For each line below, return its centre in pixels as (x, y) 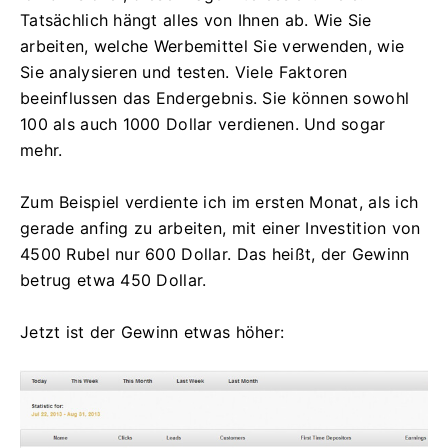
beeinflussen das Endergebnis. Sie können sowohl (215, 97)
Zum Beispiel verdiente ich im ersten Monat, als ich (219, 201)
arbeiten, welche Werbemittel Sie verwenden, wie (212, 45)
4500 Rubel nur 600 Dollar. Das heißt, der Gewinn (215, 253)
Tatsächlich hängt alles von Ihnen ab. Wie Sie (196, 19)
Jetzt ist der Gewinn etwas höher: (152, 331)
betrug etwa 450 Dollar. (113, 279)
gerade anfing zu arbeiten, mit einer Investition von (220, 227)
